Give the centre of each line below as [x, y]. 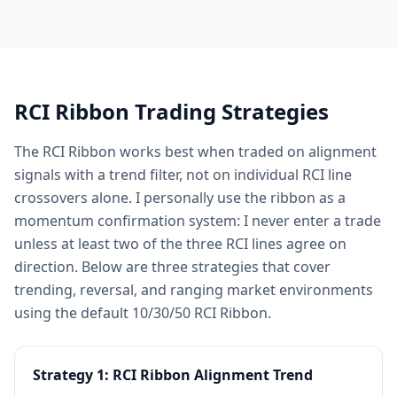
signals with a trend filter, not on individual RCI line [183, 174]
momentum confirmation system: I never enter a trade [198, 220]
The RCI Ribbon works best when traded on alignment [195, 151]
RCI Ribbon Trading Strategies [171, 111]
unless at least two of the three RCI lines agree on [180, 243]
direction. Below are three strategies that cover [172, 266]
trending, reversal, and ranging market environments [194, 289]
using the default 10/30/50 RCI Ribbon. [143, 312]
